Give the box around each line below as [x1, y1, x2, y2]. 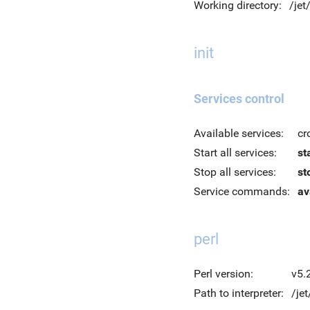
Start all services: [194, 146, 277, 159]
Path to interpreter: [194, 286, 284, 300]
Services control [194, 91, 284, 106]
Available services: [194, 127, 284, 140]
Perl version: [194, 267, 253, 280]
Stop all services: [194, 165, 276, 179]
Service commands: [194, 185, 290, 198]
